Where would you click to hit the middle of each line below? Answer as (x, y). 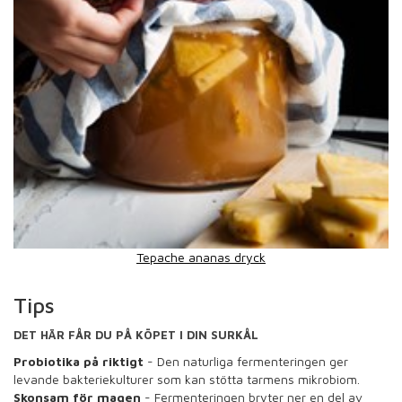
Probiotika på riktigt (79, 362)
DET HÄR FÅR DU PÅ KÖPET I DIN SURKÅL (136, 335)
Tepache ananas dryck (201, 258)
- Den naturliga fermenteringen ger (246, 362)
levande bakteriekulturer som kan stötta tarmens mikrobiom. (187, 380)
